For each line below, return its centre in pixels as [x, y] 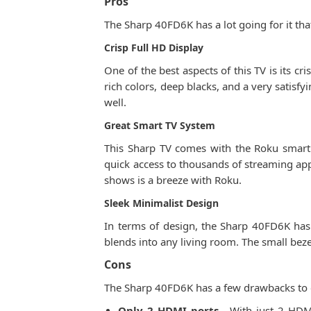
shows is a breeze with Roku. [173, 180]
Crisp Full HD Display [154, 48]
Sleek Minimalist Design [162, 203]
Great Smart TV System [160, 125]
